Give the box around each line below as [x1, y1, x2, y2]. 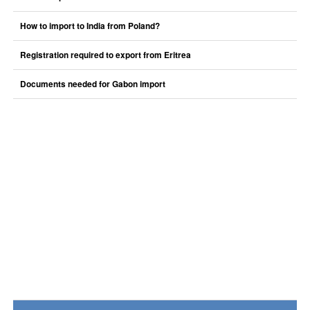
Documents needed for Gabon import [19, 78, 165, 90]
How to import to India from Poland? [19, 20, 160, 32]
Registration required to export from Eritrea [19, 49, 191, 61]
